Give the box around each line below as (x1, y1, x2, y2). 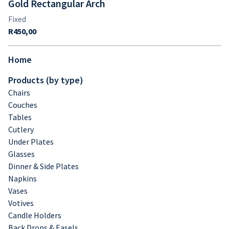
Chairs (8, 87, 30, 98)
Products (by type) (8, 74, 83, 86)
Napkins (8, 173, 37, 184)
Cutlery (8, 124, 34, 134)
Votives (8, 198, 34, 208)
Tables (8, 112, 32, 122)
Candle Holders (8, 210, 61, 220)
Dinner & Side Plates (8, 161, 79, 171)
